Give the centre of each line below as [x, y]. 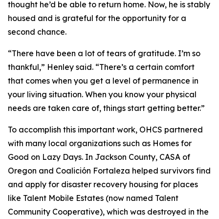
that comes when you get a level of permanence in [103, 81]
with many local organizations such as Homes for [100, 143]
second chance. [37, 32]
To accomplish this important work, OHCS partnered [105, 130]
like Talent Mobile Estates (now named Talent [93, 198]
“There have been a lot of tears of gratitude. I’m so [104, 53]
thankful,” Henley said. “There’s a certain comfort [101, 67]
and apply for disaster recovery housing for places [103, 184]
